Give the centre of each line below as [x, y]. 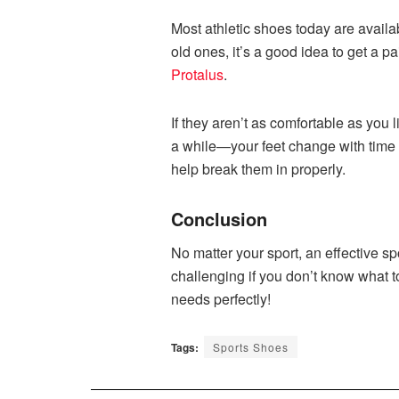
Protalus [197, 74]
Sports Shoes [251, 346]
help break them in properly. [258, 168]
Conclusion [219, 218]
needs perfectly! [223, 298]
